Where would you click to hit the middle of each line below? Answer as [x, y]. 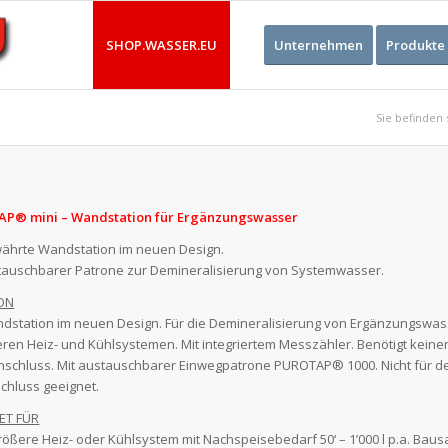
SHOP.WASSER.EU [161, 45]
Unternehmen [318, 45]
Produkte [415, 45]
